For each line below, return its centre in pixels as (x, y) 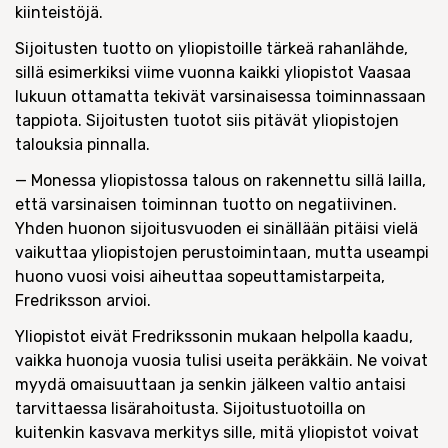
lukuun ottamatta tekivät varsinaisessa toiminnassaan (220, 96)
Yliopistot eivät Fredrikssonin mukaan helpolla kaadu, (214, 336)
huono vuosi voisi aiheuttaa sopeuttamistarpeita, (200, 276)
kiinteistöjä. (59, 12)
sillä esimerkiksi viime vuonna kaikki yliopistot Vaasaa (213, 72)
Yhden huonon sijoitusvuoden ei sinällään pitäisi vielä (216, 228)
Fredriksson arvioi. (83, 300)
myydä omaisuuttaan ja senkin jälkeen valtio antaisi (210, 384)
